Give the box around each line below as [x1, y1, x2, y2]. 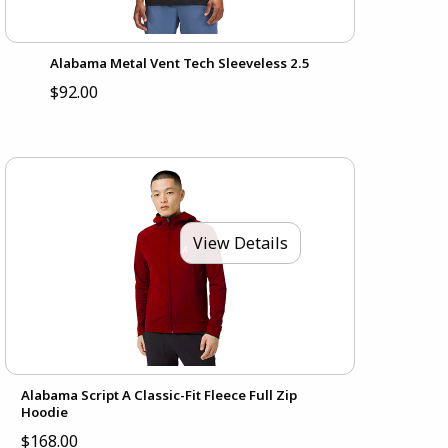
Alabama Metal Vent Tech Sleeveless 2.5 [50, 53, 311, 72]
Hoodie [21, 402, 69, 421]
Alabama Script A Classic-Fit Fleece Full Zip [21, 385, 298, 404]
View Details [193, 232, 289, 255]
